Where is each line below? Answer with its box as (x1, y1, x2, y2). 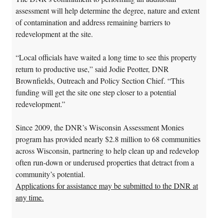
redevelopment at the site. (16, 28, 93, 39)
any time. (16, 192, 44, 202)
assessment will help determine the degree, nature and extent (16, 5, 200, 16)
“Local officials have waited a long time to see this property (16, 52, 197, 62)
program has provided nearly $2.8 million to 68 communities (16, 133, 200, 144)
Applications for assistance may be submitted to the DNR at (16, 180, 198, 191)
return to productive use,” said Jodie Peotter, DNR (16, 63, 169, 74)
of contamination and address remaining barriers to (16, 17, 170, 27)
